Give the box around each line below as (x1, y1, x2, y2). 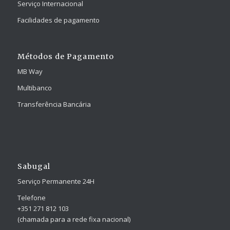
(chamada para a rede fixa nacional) (17, 215, 130, 224)
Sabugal (17, 162, 50, 171)
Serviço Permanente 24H (17, 177, 94, 186)
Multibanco (17, 83, 52, 93)
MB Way (17, 67, 43, 76)
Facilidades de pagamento (17, 15, 100, 25)
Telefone (17, 193, 46, 203)
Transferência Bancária (17, 100, 91, 109)
